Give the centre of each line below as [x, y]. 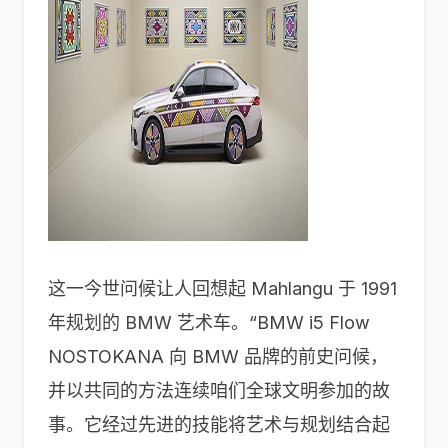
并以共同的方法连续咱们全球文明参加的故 [219, 390]
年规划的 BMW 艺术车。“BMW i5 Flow [209, 322]
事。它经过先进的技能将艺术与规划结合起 [219, 424]
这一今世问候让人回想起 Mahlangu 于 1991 [222, 288]
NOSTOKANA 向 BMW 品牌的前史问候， [218, 356]
